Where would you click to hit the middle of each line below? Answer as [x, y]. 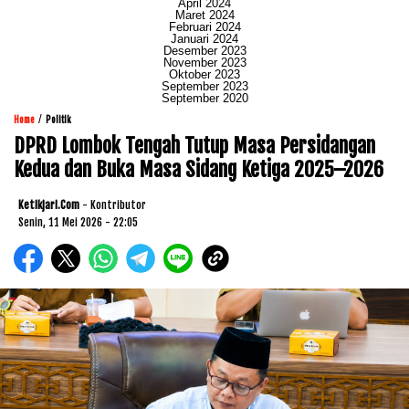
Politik [58, 119]
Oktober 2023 [204, 74]
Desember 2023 [204, 50]
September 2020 [204, 98]
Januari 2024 [204, 38]
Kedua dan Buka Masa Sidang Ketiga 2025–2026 [199, 169]
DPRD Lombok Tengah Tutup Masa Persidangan [194, 145]
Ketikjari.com [49, 204]
